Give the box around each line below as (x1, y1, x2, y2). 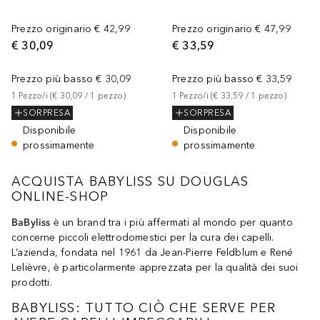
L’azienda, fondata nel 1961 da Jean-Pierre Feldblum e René (11, 246, 294, 259)
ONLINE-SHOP (11, 189, 109, 205)
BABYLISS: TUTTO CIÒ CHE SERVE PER (11, 300, 276, 316)
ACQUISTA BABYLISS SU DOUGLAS (11, 174, 249, 190)
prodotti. (11, 276, 52, 289)
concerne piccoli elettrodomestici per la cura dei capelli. (11, 231, 274, 244)
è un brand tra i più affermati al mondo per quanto (50, 216, 293, 229)
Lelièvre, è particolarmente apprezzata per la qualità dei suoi (11, 261, 299, 274)
